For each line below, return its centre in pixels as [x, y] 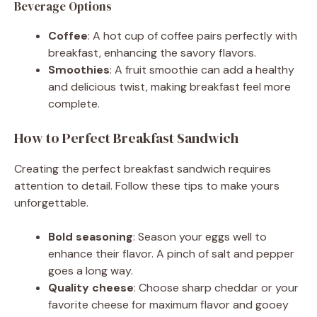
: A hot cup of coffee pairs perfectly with [192, 35]
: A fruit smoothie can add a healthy [202, 69]
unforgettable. [51, 202]
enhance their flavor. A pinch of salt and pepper [171, 253]
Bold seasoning [91, 236]
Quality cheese [91, 287]
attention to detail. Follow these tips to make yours [147, 185]
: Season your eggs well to [200, 236]
